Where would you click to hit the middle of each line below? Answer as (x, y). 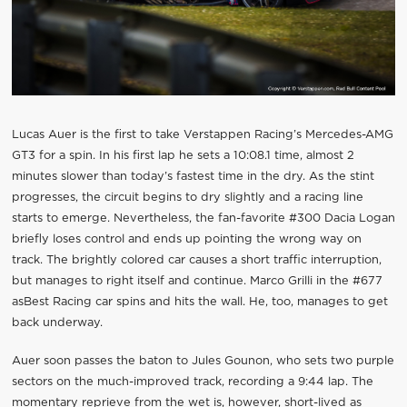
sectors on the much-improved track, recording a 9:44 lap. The (192, 382)
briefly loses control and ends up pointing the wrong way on (186, 240)
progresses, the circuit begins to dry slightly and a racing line (187, 198)
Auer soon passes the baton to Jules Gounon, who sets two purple (203, 362)
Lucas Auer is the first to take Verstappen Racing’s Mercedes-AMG (202, 135)
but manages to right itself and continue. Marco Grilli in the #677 (197, 282)
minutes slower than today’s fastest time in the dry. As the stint (193, 177)
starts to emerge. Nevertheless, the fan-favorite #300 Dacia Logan (203, 219)
